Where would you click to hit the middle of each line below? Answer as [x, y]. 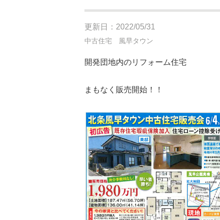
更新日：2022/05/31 [120, 27]
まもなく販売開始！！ [124, 90]
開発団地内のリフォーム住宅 [136, 62]
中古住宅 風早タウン [119, 41]
